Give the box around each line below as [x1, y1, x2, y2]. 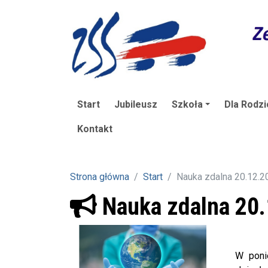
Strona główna [70, 170, 129, 182]
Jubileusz [114, 98, 157, 110]
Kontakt [77, 123, 112, 135]
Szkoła [172, 98, 203, 110]
